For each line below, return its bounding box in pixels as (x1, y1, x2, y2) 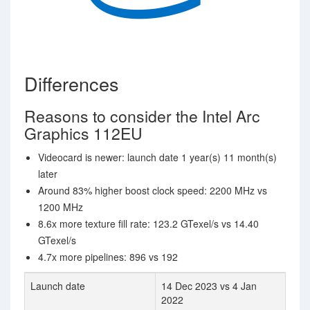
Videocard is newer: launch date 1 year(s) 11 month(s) (38, 150, 277, 164)
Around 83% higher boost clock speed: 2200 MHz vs (38, 183, 267, 197)
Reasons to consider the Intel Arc (24, 104, 260, 127)
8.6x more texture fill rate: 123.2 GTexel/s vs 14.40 (38, 217, 259, 230)
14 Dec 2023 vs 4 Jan (161, 279, 257, 293)
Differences (24, 70, 119, 97)
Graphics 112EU (24, 122, 143, 145)
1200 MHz (38, 200, 83, 214)
